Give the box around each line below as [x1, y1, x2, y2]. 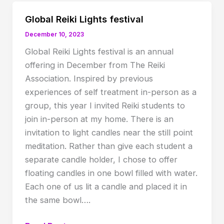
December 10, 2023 [24, 31, 84, 38]
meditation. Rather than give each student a [24, 141, 192, 151]
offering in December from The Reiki [24, 60, 165, 70]
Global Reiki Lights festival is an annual [24, 46, 173, 57]
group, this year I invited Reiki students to [24, 100, 185, 111]
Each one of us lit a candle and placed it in [24, 181, 187, 192]
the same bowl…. [24, 195, 90, 205]
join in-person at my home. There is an [24, 114, 173, 124]
